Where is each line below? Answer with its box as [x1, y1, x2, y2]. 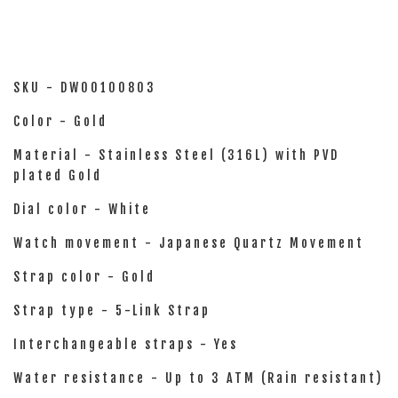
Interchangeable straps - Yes [13, 337, 238, 352]
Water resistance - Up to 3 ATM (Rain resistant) [13, 370, 384, 386]
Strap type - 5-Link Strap [13, 303, 211, 318]
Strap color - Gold [13, 269, 155, 284]
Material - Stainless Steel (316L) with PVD [13, 147, 339, 163]
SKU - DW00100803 [13, 80, 156, 95]
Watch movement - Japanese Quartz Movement [13, 235, 364, 251]
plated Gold [13, 168, 102, 183]
